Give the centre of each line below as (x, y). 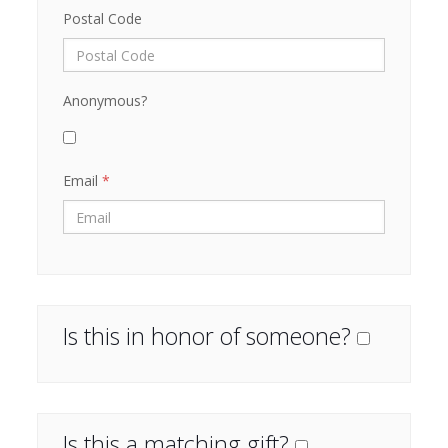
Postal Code (102, 18)
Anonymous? (104, 100)
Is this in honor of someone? (209, 336)
